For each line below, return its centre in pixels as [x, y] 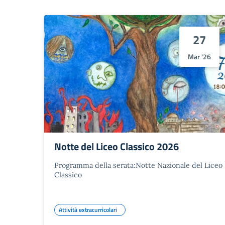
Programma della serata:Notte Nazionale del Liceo [138, 165]
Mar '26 [200, 57]
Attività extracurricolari [88, 209]
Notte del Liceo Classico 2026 [117, 146]
